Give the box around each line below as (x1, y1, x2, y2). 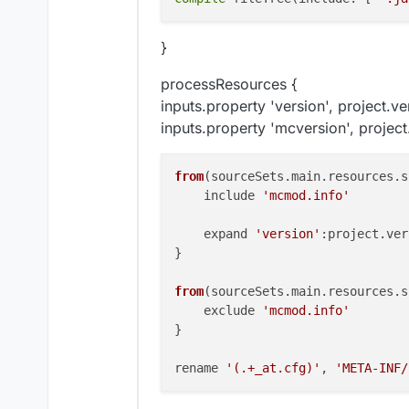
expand (174, 226, 255, 242)
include (174, 188, 262, 204)
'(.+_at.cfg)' (225, 361, 320, 376)
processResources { (161, 75, 298, 94)
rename (174, 361, 225, 376)
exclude (174, 303, 262, 319)
